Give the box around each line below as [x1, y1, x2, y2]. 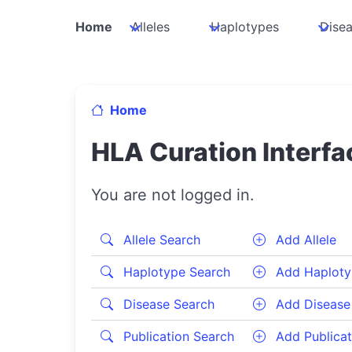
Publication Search [119, 328, 234, 344]
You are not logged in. [91, 185, 255, 204]
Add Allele [272, 232, 336, 247]
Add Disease [272, 296, 350, 312]
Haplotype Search [119, 264, 230, 280]
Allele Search [119, 232, 200, 247]
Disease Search [119, 296, 214, 312]
